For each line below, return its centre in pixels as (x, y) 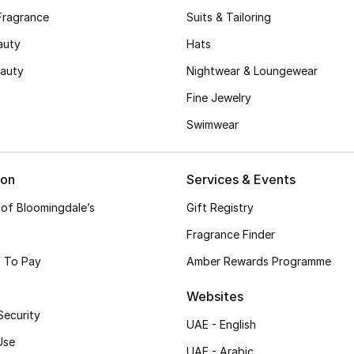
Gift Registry (220, 207)
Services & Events (241, 179)
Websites (215, 296)
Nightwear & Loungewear (252, 71)
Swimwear (213, 124)
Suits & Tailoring (229, 17)
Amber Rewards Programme (259, 261)
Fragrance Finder (231, 234)
